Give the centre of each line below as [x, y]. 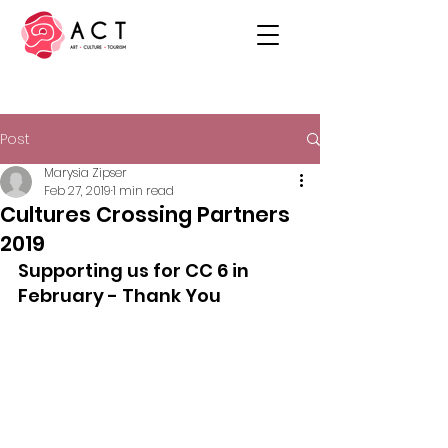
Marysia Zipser [85, 172]
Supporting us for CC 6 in [135, 270]
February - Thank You [119, 295]
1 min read [143, 190]
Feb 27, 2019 [77, 190]
